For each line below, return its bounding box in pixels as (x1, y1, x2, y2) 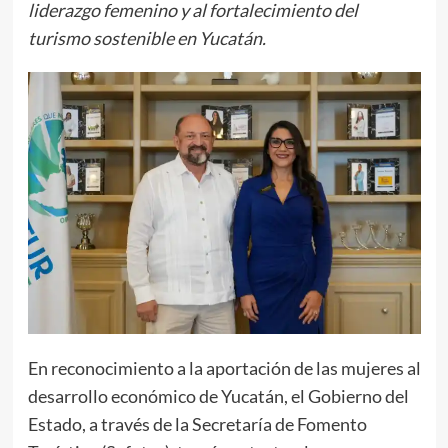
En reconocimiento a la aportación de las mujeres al (27, 356, 421, 379)
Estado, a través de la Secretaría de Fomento (27, 412, 367, 435)
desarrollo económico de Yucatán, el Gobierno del (27, 384, 409, 407)
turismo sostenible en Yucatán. (27, 26, 266, 49)
